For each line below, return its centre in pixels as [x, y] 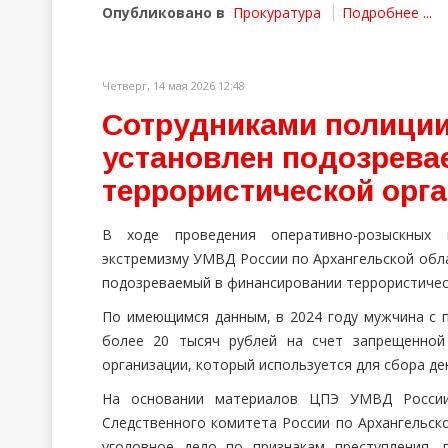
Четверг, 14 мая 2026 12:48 [173, 85]
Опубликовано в [163, 12]
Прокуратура [277, 12]
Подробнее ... [387, 12]
